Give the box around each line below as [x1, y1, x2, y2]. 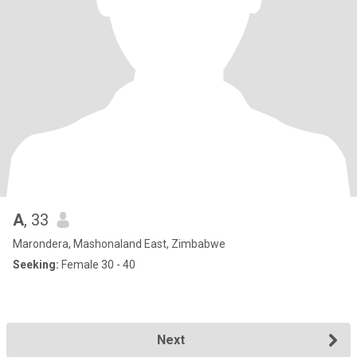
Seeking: [13, 258, 59, 271]
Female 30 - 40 [59, 258, 135, 271]
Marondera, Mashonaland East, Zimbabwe [13, 237, 226, 250]
